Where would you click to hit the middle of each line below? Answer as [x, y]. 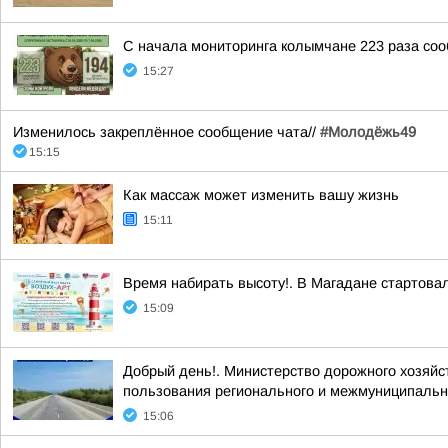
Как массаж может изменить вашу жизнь [261, 195]
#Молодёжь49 [368, 132]
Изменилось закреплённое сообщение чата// [166, 132]
